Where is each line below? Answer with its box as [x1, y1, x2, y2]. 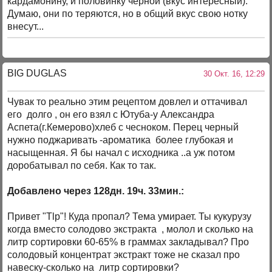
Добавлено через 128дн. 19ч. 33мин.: [7, 186, 185, 197]
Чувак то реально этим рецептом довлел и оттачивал [7, 97, 248, 107]
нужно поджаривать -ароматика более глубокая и [7, 135, 234, 146]
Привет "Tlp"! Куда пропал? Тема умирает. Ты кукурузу [7, 211, 252, 222]
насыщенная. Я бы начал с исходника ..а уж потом [7, 148, 236, 158]
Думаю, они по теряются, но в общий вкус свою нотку [7, 8, 248, 19]
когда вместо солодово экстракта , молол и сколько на [7, 224, 254, 235]
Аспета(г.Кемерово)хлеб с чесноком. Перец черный [7, 122, 239, 133]
